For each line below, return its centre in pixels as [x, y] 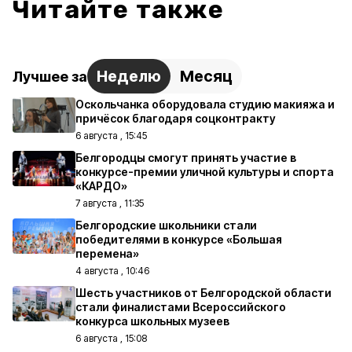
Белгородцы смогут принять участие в [186, 158]
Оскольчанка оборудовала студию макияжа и [205, 104]
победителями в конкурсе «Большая [179, 239]
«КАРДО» [101, 186]
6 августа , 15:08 [111, 338]
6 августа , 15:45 [111, 136]
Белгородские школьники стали [166, 225]
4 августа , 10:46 [112, 271]
